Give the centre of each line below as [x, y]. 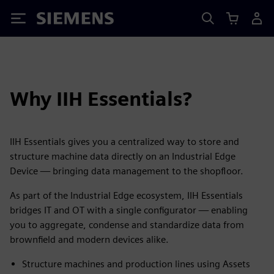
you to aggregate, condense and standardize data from [127, 225]
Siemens [57, 20]
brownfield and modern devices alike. [89, 239]
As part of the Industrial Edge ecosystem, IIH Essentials [126, 195]
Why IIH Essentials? [101, 99]
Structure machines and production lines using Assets [136, 264]
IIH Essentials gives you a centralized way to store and [124, 142]
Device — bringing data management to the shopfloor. [127, 171]
